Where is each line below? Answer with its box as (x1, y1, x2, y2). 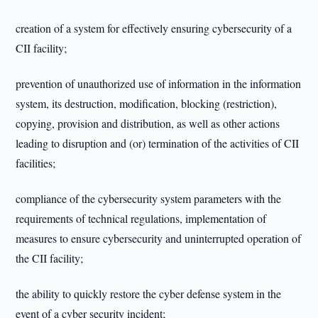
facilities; (16, 155, 56, 170)
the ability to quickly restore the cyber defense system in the (16, 286, 282, 301)
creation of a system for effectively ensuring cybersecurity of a (16, 21, 292, 35)
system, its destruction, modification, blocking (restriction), (16, 96, 278, 111)
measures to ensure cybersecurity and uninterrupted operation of (16, 231, 302, 246)
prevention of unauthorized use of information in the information (16, 76, 302, 91)
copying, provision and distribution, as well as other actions (16, 116, 280, 131)
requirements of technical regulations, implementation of (16, 211, 267, 226)
